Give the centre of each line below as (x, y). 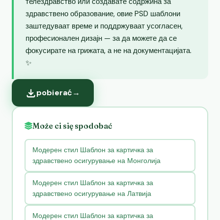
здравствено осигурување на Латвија (92, 194)
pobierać (55, 92)
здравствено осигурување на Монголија (96, 161)
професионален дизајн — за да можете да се (101, 38)
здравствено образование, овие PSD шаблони (103, 14)
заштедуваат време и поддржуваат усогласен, (104, 26)
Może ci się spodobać (72, 125)
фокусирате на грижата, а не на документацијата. (109, 50)
